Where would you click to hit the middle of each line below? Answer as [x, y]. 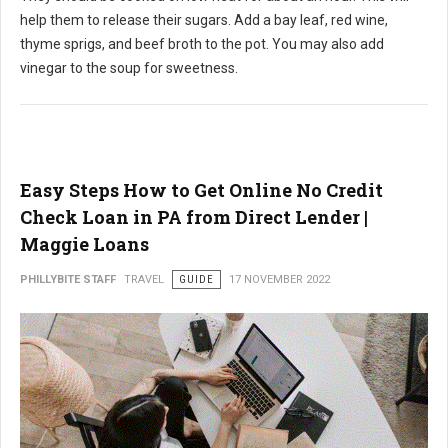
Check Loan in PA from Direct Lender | [194, 217]
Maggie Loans [84, 244]
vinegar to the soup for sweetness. [129, 68]
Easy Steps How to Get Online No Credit [201, 190]
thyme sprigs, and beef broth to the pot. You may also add [202, 44]
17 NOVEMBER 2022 [279, 280]
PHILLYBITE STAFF [68, 280]
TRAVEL [144, 280]
